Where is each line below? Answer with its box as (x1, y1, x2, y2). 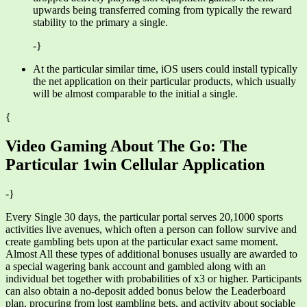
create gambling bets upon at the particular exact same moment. (5, 235, 278, 247)
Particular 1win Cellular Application (5, 156, 265, 174)
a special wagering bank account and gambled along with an (5, 260, 266, 272)
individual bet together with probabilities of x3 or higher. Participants (5, 272, 302, 284)
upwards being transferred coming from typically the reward (33, 4, 292, 16)
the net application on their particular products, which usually (33, 75, 296, 88)
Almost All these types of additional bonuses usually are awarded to (5, 247, 297, 260)
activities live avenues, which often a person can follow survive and (5, 223, 297, 235)
